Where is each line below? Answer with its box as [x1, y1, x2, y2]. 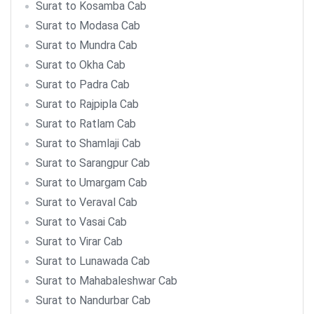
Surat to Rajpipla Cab [36, 97, 139, 111]
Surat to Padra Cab [36, 78, 130, 91]
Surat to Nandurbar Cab [36, 294, 151, 307]
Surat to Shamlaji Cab [36, 137, 141, 150]
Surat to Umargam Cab [36, 176, 147, 189]
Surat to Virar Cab [36, 235, 123, 248]
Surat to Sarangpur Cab [36, 156, 150, 170]
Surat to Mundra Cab [36, 39, 137, 52]
